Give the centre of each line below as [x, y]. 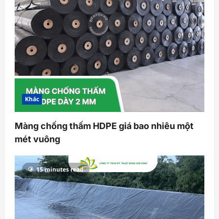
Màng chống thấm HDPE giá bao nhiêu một [104, 126]
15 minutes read [60, 169]
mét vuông [37, 139]
